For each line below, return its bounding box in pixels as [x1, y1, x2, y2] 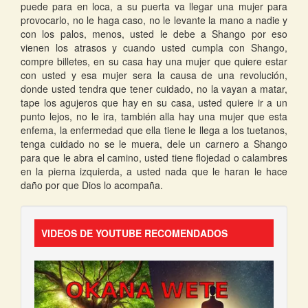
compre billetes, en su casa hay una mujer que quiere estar [21, 54, 287, 69]
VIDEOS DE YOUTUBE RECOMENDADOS [41, 226, 228, 241]
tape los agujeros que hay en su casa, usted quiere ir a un [21, 96, 287, 110]
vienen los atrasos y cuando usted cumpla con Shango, [21, 41, 287, 55]
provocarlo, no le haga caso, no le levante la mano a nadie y [21, 13, 287, 27]
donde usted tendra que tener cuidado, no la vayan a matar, [21, 82, 287, 96]
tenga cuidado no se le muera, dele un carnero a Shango [21, 137, 287, 151]
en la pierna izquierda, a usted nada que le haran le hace [21, 164, 287, 179]
